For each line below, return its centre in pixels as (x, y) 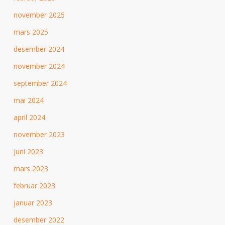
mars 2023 (31, 169)
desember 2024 (39, 49)
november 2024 (39, 66)
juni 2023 (28, 152)
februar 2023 (34, 186)
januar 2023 (33, 203)
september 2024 (40, 83)
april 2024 (29, 118)
